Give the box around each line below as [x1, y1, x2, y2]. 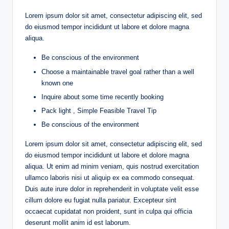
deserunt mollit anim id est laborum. [25, 218, 131, 226]
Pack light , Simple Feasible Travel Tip [41, 106, 156, 114]
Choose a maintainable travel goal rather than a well [41, 67, 194, 76]
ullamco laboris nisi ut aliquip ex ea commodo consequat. [25, 173, 195, 181]
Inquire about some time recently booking [41, 93, 164, 101]
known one [41, 79, 73, 87]
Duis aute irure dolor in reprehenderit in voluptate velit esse [25, 185, 199, 193]
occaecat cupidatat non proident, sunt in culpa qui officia [25, 207, 192, 215]
